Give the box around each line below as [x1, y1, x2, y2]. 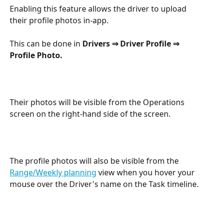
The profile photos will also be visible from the [10, 155, 181, 167]
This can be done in [10, 38, 82, 49]
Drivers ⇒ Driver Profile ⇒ [82, 38, 181, 49]
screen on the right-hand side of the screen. [10, 108, 170, 120]
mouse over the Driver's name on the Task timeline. [10, 179, 199, 190]
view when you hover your [96, 167, 197, 178]
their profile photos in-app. [10, 15, 108, 26]
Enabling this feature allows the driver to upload [10, 3, 188, 14]
